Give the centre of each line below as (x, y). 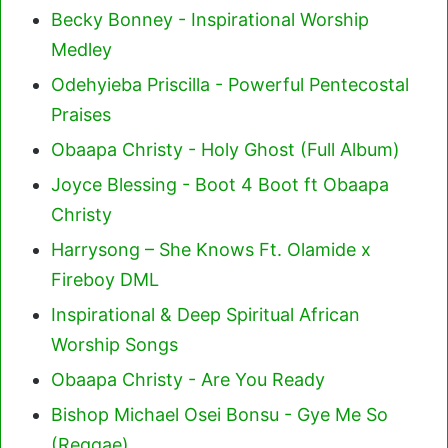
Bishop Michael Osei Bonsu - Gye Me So (219, 414)
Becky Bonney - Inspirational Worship (210, 19)
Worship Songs (114, 344)
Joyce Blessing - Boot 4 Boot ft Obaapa (220, 184)
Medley (81, 49)
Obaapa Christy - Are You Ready (188, 379)
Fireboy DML (105, 279)
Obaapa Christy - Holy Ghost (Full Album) (225, 149)
